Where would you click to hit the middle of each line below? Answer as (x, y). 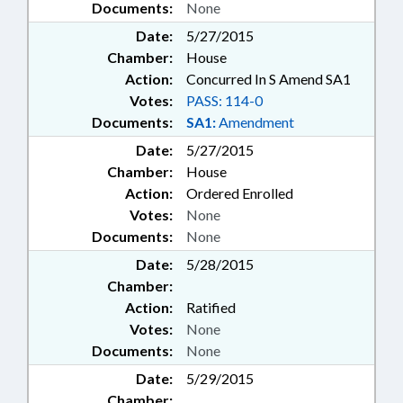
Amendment (255, 122)
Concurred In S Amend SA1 (269, 79)
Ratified (211, 308)
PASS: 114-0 (224, 101)
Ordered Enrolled (240, 193)
